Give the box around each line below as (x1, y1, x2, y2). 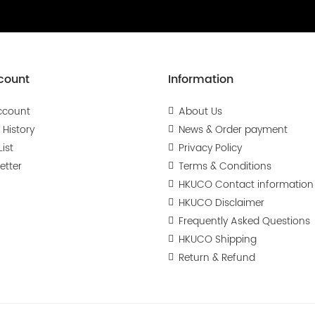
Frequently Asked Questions (179, 213, 310, 229)
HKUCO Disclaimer (179, 195, 264, 211)
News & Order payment (179, 122, 288, 138)
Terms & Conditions (179, 158, 271, 174)
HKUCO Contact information (179, 176, 314, 193)
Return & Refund (179, 250, 255, 266)
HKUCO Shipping (179, 231, 257, 247)
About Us (179, 103, 222, 120)
